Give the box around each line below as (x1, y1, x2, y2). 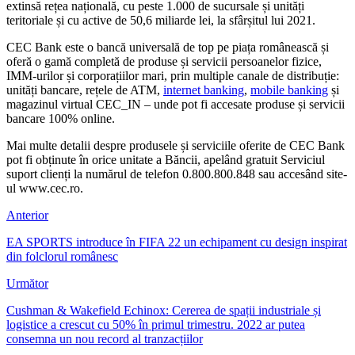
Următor (6, 276, 48, 290)
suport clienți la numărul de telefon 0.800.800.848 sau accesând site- (6, 166, 347, 181)
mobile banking (250, 82, 328, 97)
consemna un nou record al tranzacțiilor (6, 331, 203, 345)
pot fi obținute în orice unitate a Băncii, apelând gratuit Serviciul (6, 152, 325, 166)
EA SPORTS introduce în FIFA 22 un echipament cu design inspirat (6, 235, 347, 249)
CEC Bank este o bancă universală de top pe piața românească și (6, 40, 329, 54)
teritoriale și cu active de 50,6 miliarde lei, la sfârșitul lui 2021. (6, 13, 315, 27)
